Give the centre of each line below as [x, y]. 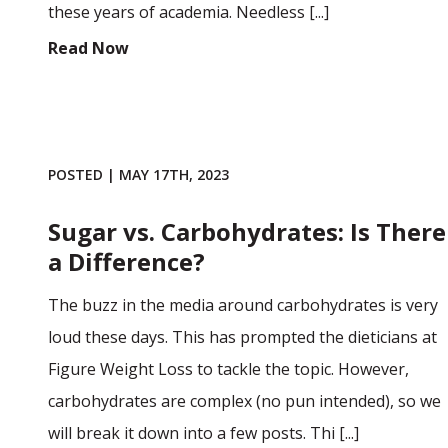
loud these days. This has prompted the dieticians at [242, 336]
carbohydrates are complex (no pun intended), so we [244, 400]
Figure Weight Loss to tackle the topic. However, [228, 368]
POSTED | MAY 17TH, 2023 [138, 174]
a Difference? [126, 261]
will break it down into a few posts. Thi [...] [203, 432]
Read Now [88, 48]
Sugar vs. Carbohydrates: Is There [247, 231]
